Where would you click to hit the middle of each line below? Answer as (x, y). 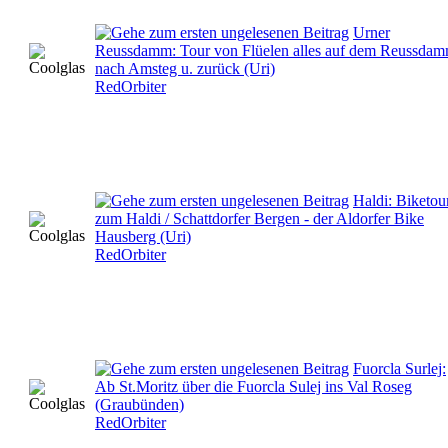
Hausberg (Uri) (143, 236)
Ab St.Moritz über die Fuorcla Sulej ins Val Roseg (253, 386)
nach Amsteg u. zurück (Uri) (185, 68)
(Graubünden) (139, 404)
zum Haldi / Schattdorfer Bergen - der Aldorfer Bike (259, 218)
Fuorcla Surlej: (399, 368)
